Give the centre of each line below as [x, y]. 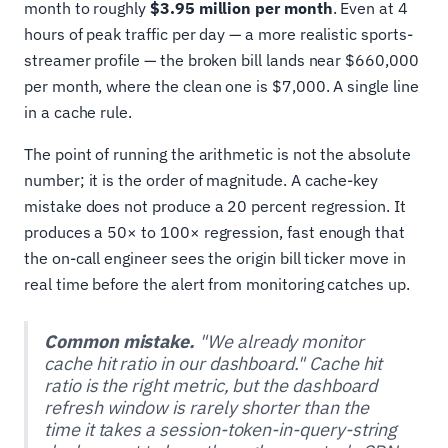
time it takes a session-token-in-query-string [221, 429]
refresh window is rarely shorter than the [206, 407]
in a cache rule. [78, 111]
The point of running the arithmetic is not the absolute [217, 153]
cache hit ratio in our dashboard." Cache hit [213, 363]
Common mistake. [120, 341]
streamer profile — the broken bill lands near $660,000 [221, 59]
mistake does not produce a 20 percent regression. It [215, 205]
